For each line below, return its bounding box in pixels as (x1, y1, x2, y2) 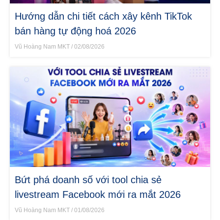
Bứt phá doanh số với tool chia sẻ (15, 174, 162, 185)
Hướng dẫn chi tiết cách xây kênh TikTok (15, 10, 192, 22)
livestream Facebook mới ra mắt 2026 (15, 189, 181, 200)
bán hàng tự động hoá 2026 (15, 25, 136, 36)
